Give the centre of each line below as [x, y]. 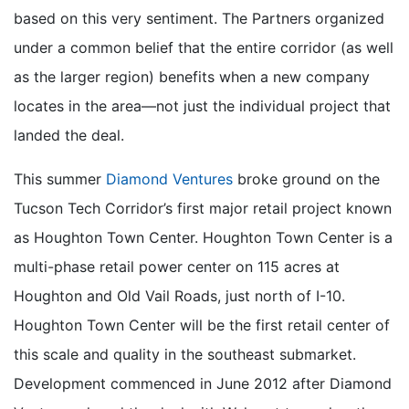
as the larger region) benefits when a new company [192, 76]
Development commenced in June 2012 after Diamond [203, 383]
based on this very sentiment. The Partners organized [199, 18]
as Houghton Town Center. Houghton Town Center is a [203, 237]
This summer [60, 178]
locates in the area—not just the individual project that [202, 105]
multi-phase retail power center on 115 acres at [177, 266]
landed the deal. [69, 135]
